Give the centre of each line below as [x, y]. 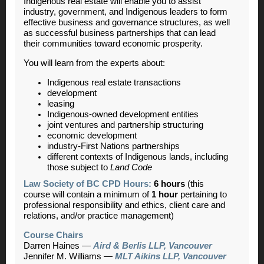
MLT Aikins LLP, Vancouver [171, 256]
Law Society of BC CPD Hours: [88, 184]
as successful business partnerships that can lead [120, 33]
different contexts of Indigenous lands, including [138, 157]
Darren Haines [53, 246]
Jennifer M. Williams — [69, 256]
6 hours [169, 184]
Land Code [131, 167]
